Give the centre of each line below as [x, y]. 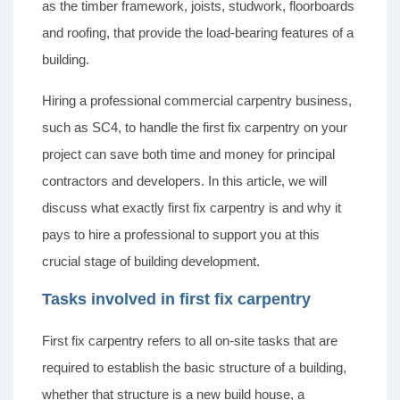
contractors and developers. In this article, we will [184, 181]
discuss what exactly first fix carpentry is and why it [192, 208]
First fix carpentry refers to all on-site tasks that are [190, 341]
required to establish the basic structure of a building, [194, 368]
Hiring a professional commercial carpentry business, [197, 101]
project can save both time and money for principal [188, 154]
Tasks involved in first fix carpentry [176, 300]
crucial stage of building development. [151, 262]
